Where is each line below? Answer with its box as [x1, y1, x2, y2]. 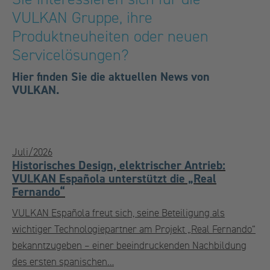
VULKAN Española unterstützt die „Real [12, 171, 216, 186]
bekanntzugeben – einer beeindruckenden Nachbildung [12, 239, 246, 252]
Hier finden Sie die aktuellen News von [12, 69, 210, 84]
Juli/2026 [12, 146, 52, 159]
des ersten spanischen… [12, 256, 114, 268]
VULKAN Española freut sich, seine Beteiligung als [12, 207, 225, 219]
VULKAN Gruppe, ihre [12, 8, 152, 28]
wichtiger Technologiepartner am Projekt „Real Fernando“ [12, 223, 256, 236]
